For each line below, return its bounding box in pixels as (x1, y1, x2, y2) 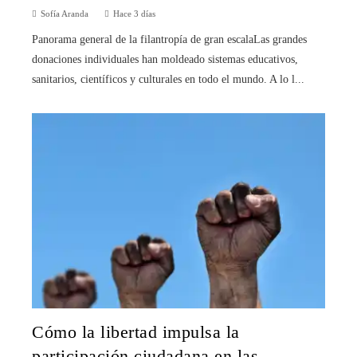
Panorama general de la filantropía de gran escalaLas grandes (32, 33, 307, 45)
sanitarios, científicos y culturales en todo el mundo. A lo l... (32, 73, 304, 85)
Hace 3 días (113, 8, 155, 18)
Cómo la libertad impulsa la (32, 323, 240, 343)
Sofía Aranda (41, 8, 88, 18)
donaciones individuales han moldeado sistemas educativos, (32, 53, 298, 65)
